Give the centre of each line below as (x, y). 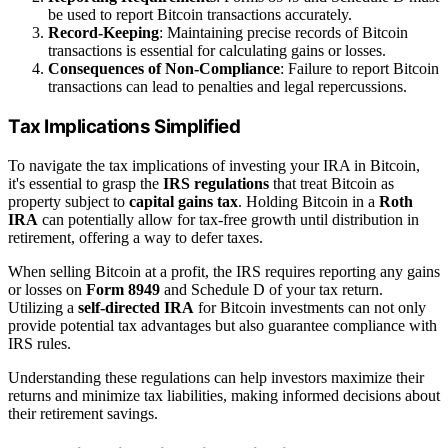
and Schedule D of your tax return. (271, 289)
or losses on (47, 289)
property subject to (68, 201)
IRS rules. (39, 343)
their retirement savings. (83, 413)
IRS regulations (216, 183)
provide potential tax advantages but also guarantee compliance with (222, 325)
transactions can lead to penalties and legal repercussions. (227, 87)
